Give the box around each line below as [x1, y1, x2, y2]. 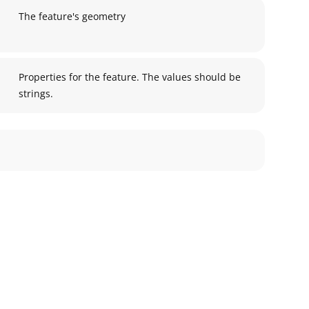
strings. [19, 87, 53, 100]
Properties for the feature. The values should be [19, 70, 241, 83]
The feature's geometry [19, 10, 126, 23]
